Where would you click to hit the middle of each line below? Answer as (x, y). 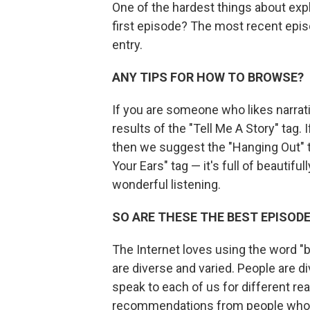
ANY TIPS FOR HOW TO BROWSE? (208, 77)
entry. (127, 45)
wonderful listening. (166, 184)
